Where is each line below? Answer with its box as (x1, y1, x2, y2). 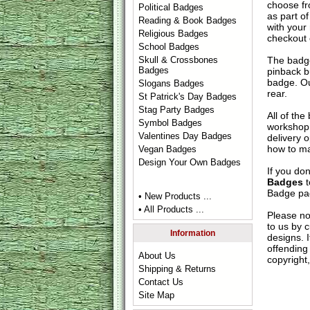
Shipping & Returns (138, 264, 217, 274)
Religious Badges (138, 28, 209, 39)
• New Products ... (138, 191, 212, 201)
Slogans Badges (138, 78, 205, 89)
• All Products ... (138, 204, 205, 215)
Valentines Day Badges (138, 131, 232, 141)
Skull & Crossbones (138, 55, 219, 65)
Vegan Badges (138, 144, 197, 154)
